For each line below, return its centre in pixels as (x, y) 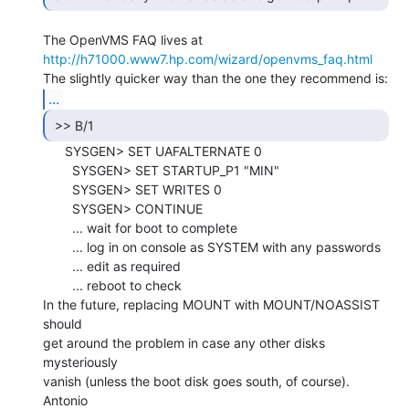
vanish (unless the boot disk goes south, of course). (196, 381)
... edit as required (58, 266)
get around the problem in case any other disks (184, 342)
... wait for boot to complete (58, 227)
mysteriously (80, 362)
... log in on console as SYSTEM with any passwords (58, 246)
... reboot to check (58, 285)
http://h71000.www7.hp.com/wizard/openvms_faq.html (208, 58)
